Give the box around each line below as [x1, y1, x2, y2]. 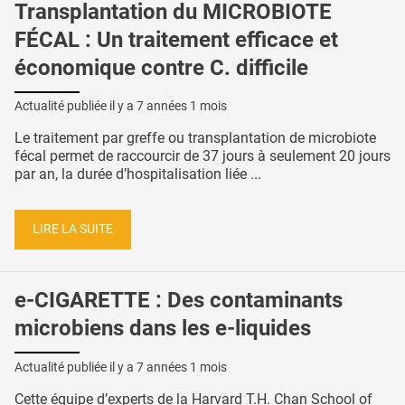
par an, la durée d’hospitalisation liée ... [14, 165, 261, 184]
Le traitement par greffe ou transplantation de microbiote [14, 129, 376, 147]
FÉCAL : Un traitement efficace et [14, 26, 338, 52]
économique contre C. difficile [14, 54, 308, 80]
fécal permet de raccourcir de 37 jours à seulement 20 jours [14, 147, 391, 165]
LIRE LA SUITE [33, 221, 113, 237]
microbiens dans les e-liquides [14, 315, 311, 341]
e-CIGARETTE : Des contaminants [14, 287, 343, 313]
